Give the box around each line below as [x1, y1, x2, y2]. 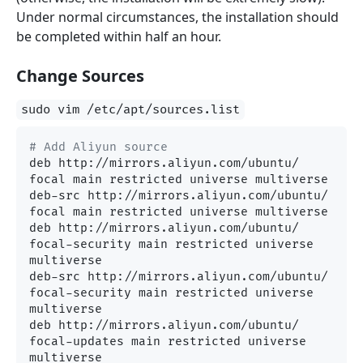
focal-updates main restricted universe [29, 335, 306, 349]
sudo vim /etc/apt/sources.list [21, 102, 241, 118]
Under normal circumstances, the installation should [16, 8, 339, 27]
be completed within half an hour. [16, 28, 221, 46]
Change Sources [16, 65, 144, 88]
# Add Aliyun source [29, 140, 168, 155]
